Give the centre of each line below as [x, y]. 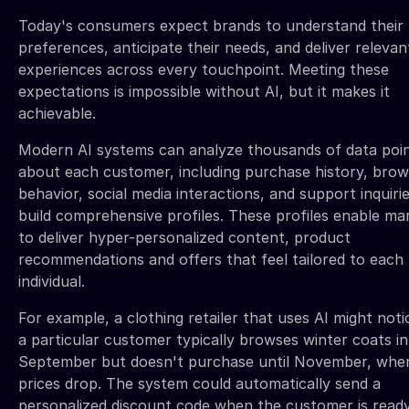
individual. [52, 281]
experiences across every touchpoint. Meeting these [204, 69]
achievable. [57, 113]
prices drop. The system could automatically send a [199, 383]
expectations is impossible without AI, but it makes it [204, 91]
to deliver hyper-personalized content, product [184, 237]
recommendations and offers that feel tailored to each [211, 259]
